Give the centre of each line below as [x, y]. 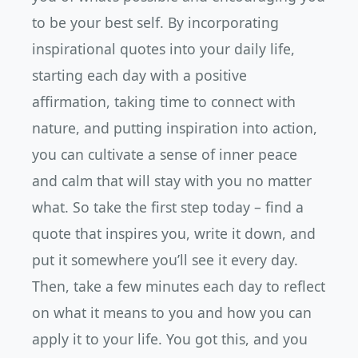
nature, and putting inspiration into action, [175, 128]
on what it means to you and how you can [172, 312]
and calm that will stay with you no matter [172, 181]
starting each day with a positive [139, 75]
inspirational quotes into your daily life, [163, 49]
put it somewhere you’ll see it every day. [165, 260]
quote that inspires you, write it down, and [174, 233]
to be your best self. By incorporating [155, 22]
